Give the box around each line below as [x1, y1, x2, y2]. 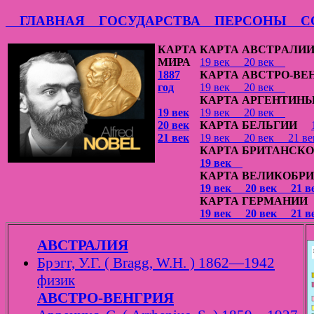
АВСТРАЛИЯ [37, 237, 128, 254]
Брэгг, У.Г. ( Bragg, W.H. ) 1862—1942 [37, 254, 275, 272]
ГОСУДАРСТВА [85, 13, 200, 28]
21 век [158, 132, 189, 144]
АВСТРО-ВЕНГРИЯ [37, 289, 174, 307]
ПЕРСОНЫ [200, 13, 287, 28]
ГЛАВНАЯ [6, 13, 85, 28]
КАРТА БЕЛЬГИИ [200, 119, 311, 132]
